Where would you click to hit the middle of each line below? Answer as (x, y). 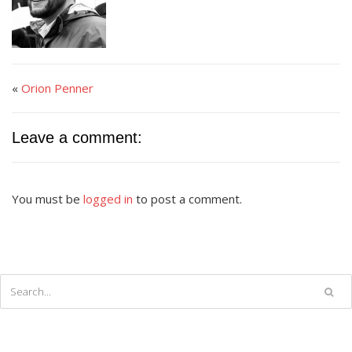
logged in (108, 199)
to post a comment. (187, 199)
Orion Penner (57, 88)
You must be (48, 199)
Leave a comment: (77, 137)
